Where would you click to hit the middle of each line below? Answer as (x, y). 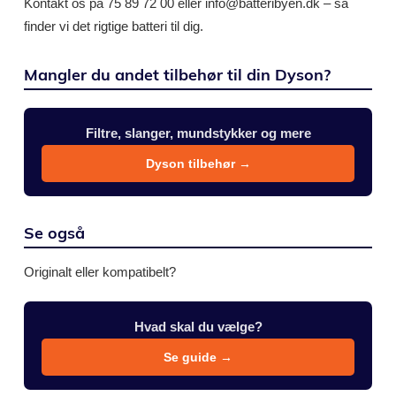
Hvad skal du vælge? (198, 327)
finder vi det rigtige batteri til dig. (114, 26)
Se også (54, 233)
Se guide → (198, 357)
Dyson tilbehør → (198, 164)
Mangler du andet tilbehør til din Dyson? (177, 75)
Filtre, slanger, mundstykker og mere (198, 133)
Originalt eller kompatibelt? (100, 272)
